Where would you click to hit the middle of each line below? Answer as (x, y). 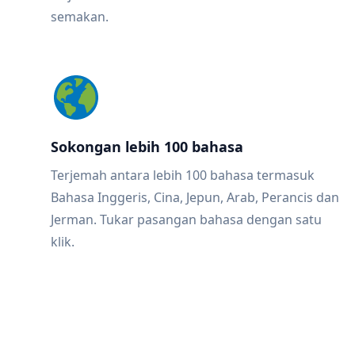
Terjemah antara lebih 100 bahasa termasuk (183, 175)
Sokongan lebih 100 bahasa (147, 147)
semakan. (80, 17)
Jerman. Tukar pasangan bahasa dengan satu (186, 219)
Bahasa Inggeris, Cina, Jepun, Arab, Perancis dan (195, 197)
